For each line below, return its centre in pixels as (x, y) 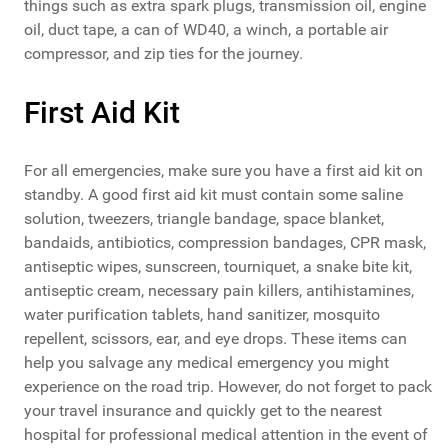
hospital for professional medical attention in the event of (226, 435)
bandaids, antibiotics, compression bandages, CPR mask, (225, 243)
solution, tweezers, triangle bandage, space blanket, (204, 219)
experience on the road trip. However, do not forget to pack (228, 387)
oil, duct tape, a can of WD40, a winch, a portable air (206, 30)
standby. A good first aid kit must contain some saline (213, 195)
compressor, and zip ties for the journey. (163, 54)
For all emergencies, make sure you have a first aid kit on (223, 171)
